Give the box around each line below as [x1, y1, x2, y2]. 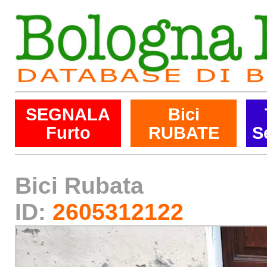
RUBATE [148, 123, 219, 142]
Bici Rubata [15, 173, 144, 198]
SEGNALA [26, 104, 110, 124]
